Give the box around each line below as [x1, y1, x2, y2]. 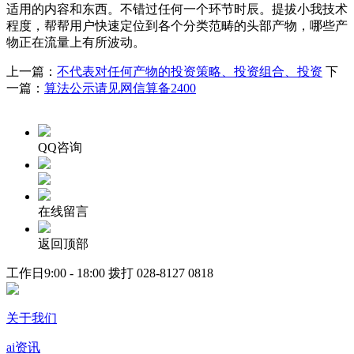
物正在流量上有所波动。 [6, 35, 145, 49]
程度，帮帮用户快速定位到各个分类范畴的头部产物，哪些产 [6, 18, 348, 32]
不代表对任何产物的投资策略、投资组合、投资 [57, 64, 322, 78]
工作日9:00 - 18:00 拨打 [6, 265, 137, 280]
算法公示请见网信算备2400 [44, 81, 196, 95]
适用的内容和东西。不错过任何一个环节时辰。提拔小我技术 [6, 2, 348, 16]
